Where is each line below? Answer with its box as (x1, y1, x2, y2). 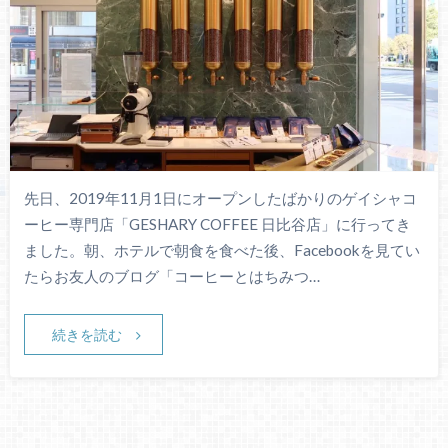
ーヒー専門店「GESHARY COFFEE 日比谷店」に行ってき (23, 215, 411, 234)
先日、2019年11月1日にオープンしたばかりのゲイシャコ (23, 189, 417, 208)
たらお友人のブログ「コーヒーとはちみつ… (23, 267, 320, 286)
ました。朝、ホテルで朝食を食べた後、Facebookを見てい (23, 241, 420, 260)
